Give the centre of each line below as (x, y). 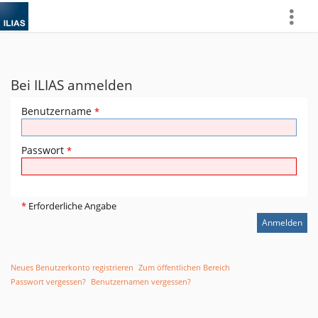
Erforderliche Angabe (71, 206)
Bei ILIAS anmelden (72, 85)
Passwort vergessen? (48, 281)
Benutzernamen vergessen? (141, 281)
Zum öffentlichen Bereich (184, 267)
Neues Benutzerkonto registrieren (72, 267)
